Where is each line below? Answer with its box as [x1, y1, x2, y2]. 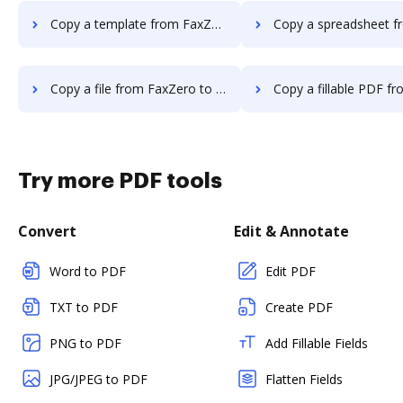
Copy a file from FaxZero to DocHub [50, 80, 216, 97]
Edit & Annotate [234, 221, 349, 241]
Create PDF [265, 299, 333, 316]
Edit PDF [265, 263, 316, 280]
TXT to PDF [49, 299, 118, 316]
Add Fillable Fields [265, 335, 368, 352]
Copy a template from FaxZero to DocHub [50, 15, 211, 32]
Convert [18, 221, 76, 241]
